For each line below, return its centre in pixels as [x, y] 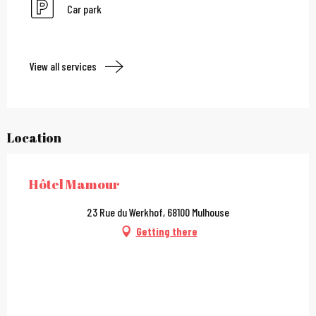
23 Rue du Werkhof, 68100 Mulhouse [158, 212]
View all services [63, 66]
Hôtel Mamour [74, 184]
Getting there [166, 231]
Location [34, 137]
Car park [84, 9]
